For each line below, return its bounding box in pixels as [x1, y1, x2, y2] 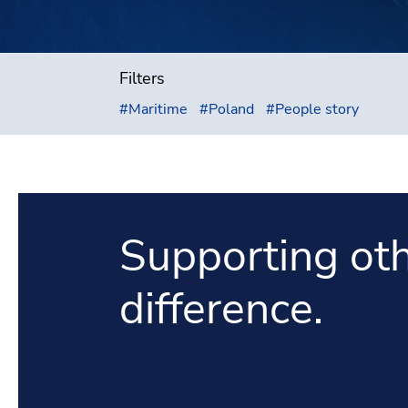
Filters [118, 67, 165, 89]
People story [274, 99, 359, 119]
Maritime [127, 99, 188, 119]
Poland [208, 99, 254, 119]
